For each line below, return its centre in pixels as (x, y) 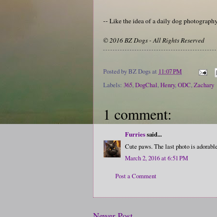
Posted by (116, 71)
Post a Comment (136, 176)
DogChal (146, 85)
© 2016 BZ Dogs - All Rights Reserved (154, 40)
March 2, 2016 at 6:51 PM (156, 158)
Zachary (204, 85)
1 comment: (137, 114)
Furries (135, 134)
